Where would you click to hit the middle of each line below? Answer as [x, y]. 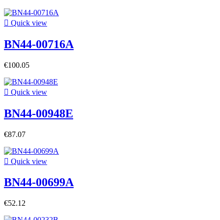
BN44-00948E [39, 113]
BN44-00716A [39, 44]
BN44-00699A [39, 182]
